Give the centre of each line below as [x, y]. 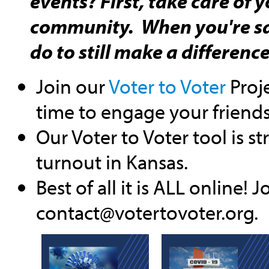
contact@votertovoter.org [145, 212]
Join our [70, 86]
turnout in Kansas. [112, 162]
